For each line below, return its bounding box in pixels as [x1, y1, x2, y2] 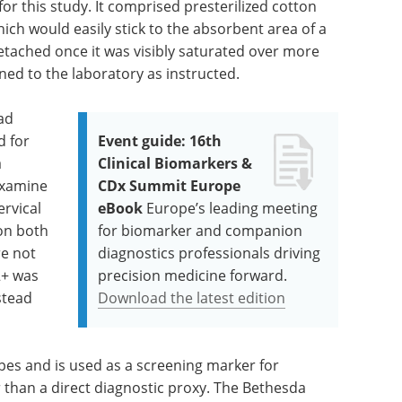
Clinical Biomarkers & [98, 153, 253, 174]
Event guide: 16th [98, 131, 223, 152]
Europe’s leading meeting [146, 198, 319, 219]
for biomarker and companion [98, 221, 303, 241]
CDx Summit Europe [98, 176, 241, 197]
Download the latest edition [98, 288, 286, 309]
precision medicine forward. [98, 266, 288, 286]
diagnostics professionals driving [98, 243, 321, 264]
